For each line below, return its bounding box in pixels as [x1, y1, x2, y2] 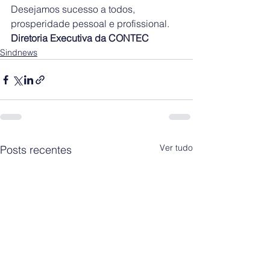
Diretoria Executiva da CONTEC [11, 32, 149, 45]
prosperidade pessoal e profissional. [11, 17, 169, 30]
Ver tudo [160, 142, 193, 154]
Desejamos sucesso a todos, [11, 3, 137, 16]
